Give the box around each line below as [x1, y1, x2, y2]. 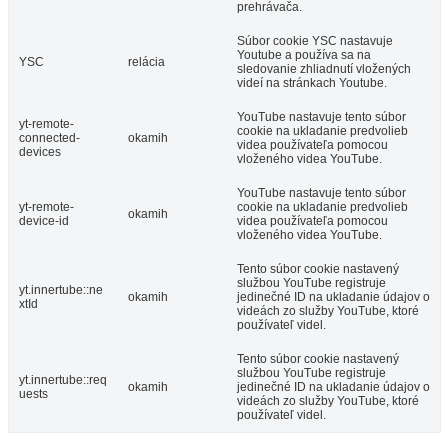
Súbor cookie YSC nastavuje [237, 34, 393, 49]
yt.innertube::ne [19, 283, 103, 298]
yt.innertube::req [19, 373, 107, 388]
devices [19, 145, 61, 160]
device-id [19, 214, 69, 229]
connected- [19, 131, 80, 146]
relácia [128, 55, 165, 70]
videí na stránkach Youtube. [237, 76, 387, 91]
